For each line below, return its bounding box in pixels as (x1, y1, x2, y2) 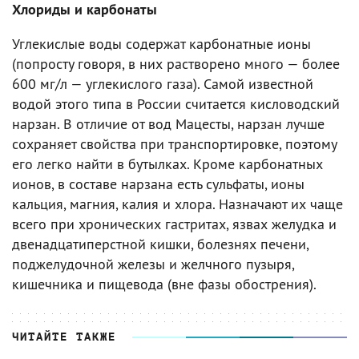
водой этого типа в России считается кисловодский (12, 95, 340, 114)
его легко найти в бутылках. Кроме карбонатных (12, 155, 323, 174)
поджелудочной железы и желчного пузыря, (12, 255, 294, 274)
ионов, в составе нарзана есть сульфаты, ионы (12, 175, 305, 194)
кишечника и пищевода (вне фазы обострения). (12, 275, 317, 294)
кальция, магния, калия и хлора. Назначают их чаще (12, 195, 343, 214)
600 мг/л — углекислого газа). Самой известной (12, 75, 313, 94)
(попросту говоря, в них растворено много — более (12, 54, 340, 74)
